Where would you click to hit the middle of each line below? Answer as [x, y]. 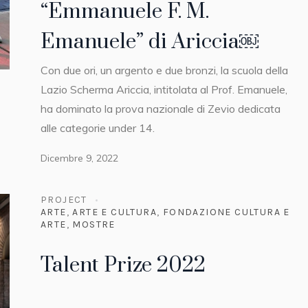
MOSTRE [94, 225]
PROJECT [64, 200]
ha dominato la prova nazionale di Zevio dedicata [161, 108]
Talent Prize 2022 [123, 266]
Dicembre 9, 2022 [79, 158]
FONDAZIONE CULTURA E [226, 212]
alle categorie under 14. [98, 128]
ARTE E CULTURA [115, 212]
